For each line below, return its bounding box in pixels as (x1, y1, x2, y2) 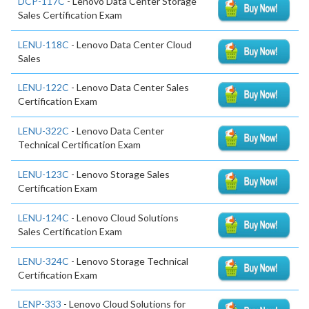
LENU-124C (18, 211, 69, 223)
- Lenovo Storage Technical (69, 255, 188, 267)
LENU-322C (18, 125, 69, 137)
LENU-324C (18, 255, 69, 267)
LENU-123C (18, 168, 69, 180)
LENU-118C (18, 38, 69, 50)
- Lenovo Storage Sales (69, 168, 170, 180)
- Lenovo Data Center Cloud (69, 38, 192, 50)
